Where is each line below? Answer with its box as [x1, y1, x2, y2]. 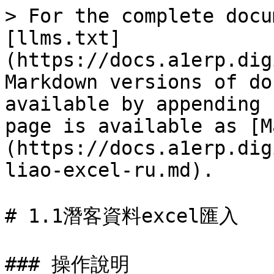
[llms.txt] [5, 27, 121, 49]
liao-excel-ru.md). [5, 159, 214, 181]
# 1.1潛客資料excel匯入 [5, 205, 239, 227]
